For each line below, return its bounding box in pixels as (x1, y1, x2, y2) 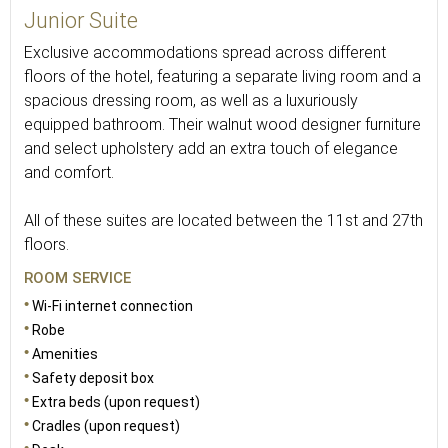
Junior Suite (24, 8, 138, 33)
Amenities (32, 346, 98, 362)
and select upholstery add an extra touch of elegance (24, 139, 398, 158)
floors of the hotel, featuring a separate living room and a (24, 67, 421, 86)
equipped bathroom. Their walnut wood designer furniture (24, 115, 421, 134)
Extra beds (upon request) (32, 394, 200, 410)
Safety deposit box (32, 370, 154, 386)
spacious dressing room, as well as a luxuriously (24, 91, 358, 110)
